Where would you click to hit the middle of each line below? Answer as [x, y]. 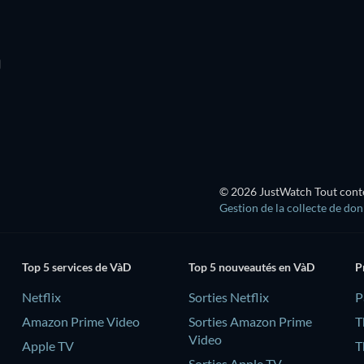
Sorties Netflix [228, 297]
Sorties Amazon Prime [250, 321]
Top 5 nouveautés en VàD [251, 266]
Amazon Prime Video [80, 321]
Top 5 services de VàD [76, 266]
